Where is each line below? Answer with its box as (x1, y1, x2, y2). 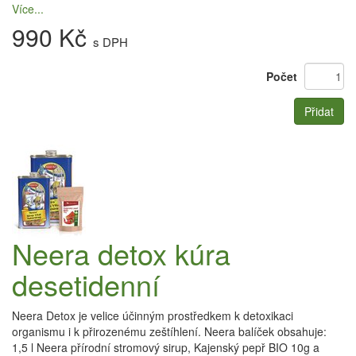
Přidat (304, 103, 334, 119)
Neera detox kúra (12, 233, 230, 273)
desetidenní (12, 264, 160, 304)
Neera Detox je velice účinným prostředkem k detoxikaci (12, 308, 293, 323)
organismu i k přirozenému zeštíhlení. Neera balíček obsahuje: (12, 323, 327, 339)
